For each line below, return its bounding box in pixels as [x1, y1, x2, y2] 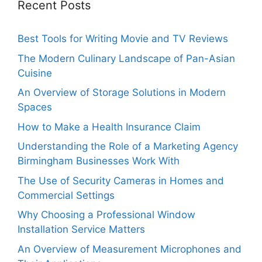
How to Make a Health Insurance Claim [18, 120, 201, 133]
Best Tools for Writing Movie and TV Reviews [18, 33, 228, 44]
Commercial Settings [18, 189, 115, 201]
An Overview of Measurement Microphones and [18, 243, 242, 255]
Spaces [18, 101, 52, 113]
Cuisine [18, 67, 52, 79]
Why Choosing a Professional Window [18, 209, 195, 220]
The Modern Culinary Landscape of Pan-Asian [18, 52, 235, 64]
